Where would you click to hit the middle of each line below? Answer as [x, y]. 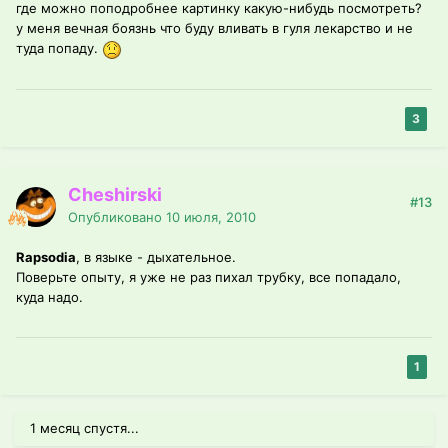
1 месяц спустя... [84, 428]
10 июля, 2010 [211, 217]
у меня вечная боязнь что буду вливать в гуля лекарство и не [214, 28]
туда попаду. [59, 48]
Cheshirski [115, 195]
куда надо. [49, 297]
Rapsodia [46, 257]
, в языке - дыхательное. [156, 257]
